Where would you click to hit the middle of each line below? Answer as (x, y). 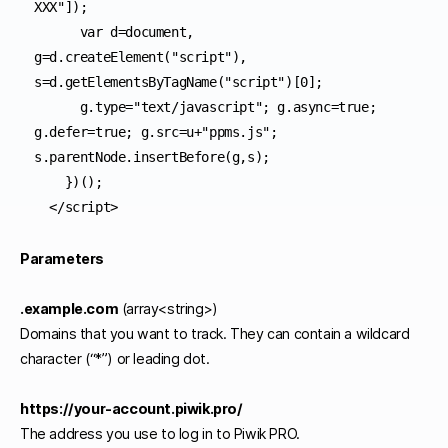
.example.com (69, 308)
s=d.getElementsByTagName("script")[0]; (179, 81)
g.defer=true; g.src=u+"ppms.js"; (156, 131)
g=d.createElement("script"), (141, 56)
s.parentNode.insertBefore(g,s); (152, 156)
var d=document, (57, 31)
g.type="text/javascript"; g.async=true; (57, 106)
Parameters (62, 258)
